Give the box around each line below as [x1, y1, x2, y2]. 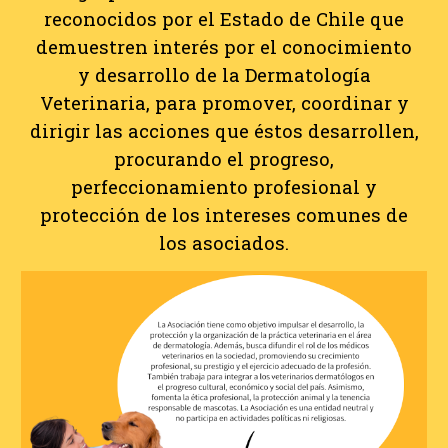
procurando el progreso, [114, 146, 334, 171]
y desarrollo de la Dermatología [77, 62, 371, 87]
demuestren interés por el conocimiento [36, 34, 412, 59]
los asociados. [159, 230, 289, 255]
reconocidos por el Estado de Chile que [44, 6, 404, 31]
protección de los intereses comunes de [40, 202, 408, 227]
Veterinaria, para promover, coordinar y [39, 90, 409, 115]
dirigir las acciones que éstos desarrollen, [29, 118, 419, 143]
